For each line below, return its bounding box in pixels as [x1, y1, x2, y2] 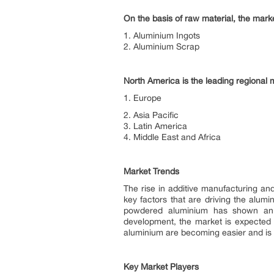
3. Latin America [124, 121, 187, 131]
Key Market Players [124, 262, 199, 272]
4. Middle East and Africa [124, 132, 221, 142]
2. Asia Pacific [124, 110, 179, 120]
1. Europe [124, 93, 161, 103]
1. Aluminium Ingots [124, 31, 200, 40]
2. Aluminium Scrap [124, 42, 199, 51]
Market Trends [124, 166, 179, 176]
